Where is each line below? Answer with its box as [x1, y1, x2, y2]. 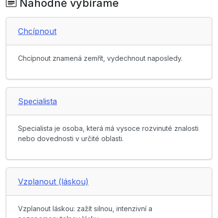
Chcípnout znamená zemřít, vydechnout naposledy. [18, 54, 182, 63]
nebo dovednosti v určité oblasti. [18, 134, 124, 143]
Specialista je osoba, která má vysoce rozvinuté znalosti [18, 124, 199, 133]
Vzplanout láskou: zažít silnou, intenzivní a [18, 204, 152, 213]
